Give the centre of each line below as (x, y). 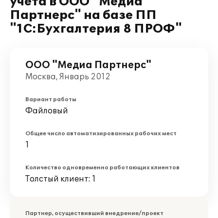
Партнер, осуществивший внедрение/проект (94, 213)
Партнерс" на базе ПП (83, 15)
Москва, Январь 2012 (68, 77)
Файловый (47, 111)
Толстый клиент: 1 (61, 179)
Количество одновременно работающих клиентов (102, 168)
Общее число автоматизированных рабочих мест (101, 134)
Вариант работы (51, 100)
